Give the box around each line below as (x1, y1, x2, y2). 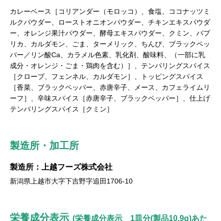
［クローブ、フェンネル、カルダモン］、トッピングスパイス (10, 73, 203, 80)
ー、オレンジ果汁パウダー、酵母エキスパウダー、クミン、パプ (10, 29, 210, 37)
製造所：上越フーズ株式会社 (10, 163, 112, 171)
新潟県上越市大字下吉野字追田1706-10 (10, 177, 133, 185)
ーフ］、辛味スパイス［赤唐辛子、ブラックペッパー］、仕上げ (10, 94, 210, 102)
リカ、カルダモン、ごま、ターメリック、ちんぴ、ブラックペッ (10, 40, 210, 48)
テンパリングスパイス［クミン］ (10, 105, 113, 113)
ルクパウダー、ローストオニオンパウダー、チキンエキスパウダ (10, 18, 210, 26)
